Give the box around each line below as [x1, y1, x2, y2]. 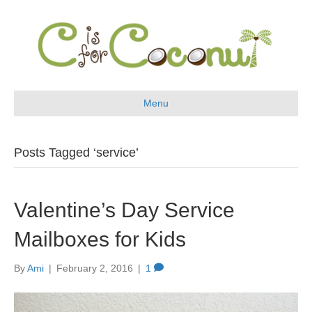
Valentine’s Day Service [14, 198, 235, 221]
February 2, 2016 [56, 262, 133, 274]
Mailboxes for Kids [14, 227, 186, 251]
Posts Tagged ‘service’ [14, 145, 139, 159]
